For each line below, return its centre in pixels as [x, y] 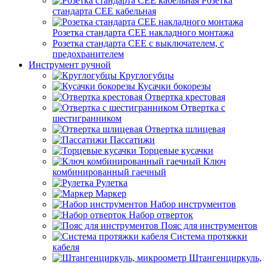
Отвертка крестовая [185, 97]
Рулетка [112, 183]
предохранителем [88, 54]
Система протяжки [209, 236]
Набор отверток [161, 215]
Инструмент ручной [70, 65]
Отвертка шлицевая [185, 129]
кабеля [66, 247]
